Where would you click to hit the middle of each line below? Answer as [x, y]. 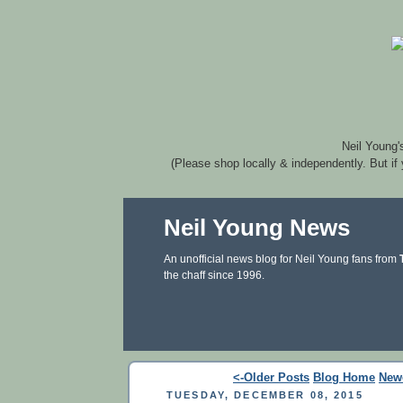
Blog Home [344, 377]
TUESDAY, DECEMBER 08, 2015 [265, 394]
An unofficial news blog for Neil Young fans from [282, 259]
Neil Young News [257, 228]
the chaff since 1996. [214, 275]
